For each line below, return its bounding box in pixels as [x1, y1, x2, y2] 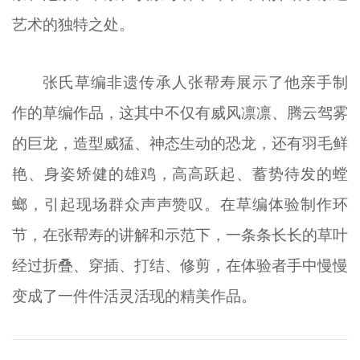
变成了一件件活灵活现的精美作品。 [11, 285, 256, 307]
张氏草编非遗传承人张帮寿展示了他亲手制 [43, 72, 349, 93]
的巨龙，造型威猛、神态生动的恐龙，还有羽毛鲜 [11, 133, 349, 154]
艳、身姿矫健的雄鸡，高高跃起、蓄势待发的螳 [11, 163, 349, 185]
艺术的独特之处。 [11, 13, 134, 35]
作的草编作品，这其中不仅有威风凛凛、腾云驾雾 [11, 102, 349, 124]
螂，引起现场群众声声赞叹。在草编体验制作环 [11, 194, 349, 215]
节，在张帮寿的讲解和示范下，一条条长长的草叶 [11, 224, 349, 246]
